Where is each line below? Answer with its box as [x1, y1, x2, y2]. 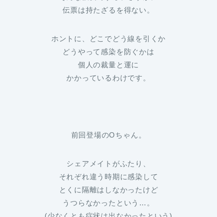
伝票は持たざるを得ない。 [62, 6, 155, 15]
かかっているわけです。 [66, 74, 151, 82]
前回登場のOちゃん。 [71, 131, 146, 139]
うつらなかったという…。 [62, 199, 155, 207]
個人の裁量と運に [77, 61, 139, 69]
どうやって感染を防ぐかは [62, 47, 155, 56]
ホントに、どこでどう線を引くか [51, 34, 166, 43]
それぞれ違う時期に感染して [59, 172, 158, 181]
